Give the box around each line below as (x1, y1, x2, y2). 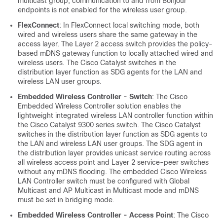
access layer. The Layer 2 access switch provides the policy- (18, 40, 213, 48)
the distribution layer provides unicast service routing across (18, 149, 211, 157)
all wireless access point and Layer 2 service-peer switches (18, 158, 209, 167)
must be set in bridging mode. (18, 196, 114, 204)
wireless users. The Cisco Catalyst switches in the (18, 59, 176, 67)
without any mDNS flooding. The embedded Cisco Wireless (18, 168, 207, 176)
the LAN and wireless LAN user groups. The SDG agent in (18, 140, 202, 148)
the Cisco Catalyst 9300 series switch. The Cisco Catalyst (18, 121, 201, 129)
